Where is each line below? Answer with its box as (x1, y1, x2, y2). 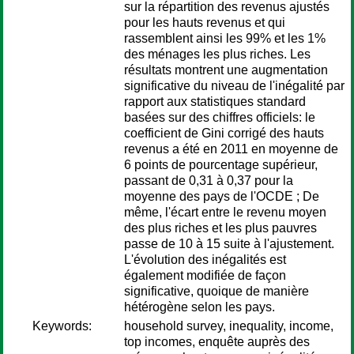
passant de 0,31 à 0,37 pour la (124, 174, 293, 187)
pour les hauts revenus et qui (124, 16, 285, 29)
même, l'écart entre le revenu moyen (124, 205, 326, 219)
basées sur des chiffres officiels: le (124, 111, 315, 124)
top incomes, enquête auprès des (124, 335, 310, 348)
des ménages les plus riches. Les (124, 47, 311, 61)
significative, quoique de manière (124, 284, 309, 298)
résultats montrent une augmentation (124, 63, 328, 77)
